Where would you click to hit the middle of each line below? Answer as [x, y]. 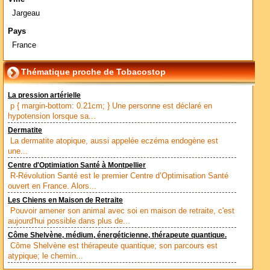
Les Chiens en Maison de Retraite [65, 200]
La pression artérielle [44, 95]
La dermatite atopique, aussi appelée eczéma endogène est [114, 141]
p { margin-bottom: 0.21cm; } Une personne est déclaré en [111, 106]
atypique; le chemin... [46, 256]
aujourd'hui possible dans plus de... [69, 221]
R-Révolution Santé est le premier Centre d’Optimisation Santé [119, 176]
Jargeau [26, 13]
